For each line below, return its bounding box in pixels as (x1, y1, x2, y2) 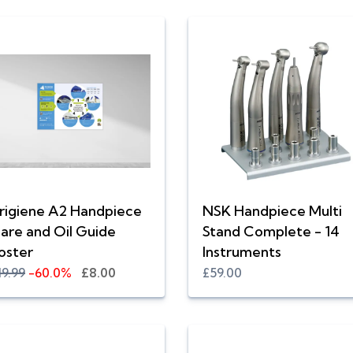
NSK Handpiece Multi (203, 202, 342, 221)
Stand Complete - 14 (203, 222, 340, 241)
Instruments (203, 243, 281, 262)
